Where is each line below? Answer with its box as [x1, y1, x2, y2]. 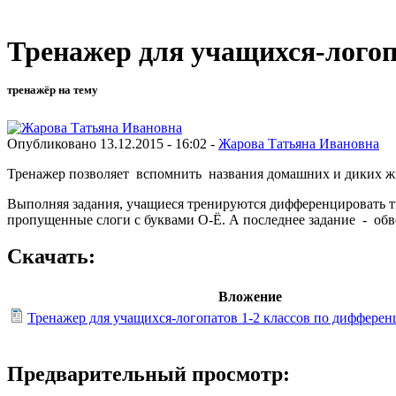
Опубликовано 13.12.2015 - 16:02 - [7, 135, 218, 151]
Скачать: [7, 245, 95, 269]
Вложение [218, 289, 282, 305]
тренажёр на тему [7, 83, 98, 97]
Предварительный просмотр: [7, 362, 290, 386]
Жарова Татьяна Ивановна [218, 135, 379, 151]
